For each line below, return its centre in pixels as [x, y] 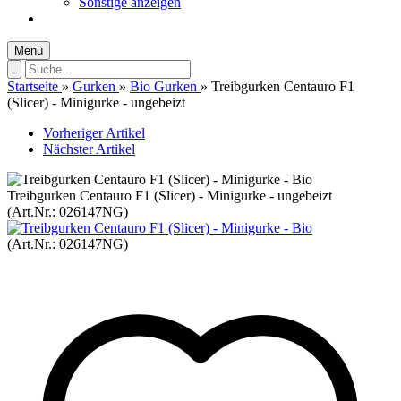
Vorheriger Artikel [94, 133]
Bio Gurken [163, 86]
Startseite [33, 86]
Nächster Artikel [89, 149]
